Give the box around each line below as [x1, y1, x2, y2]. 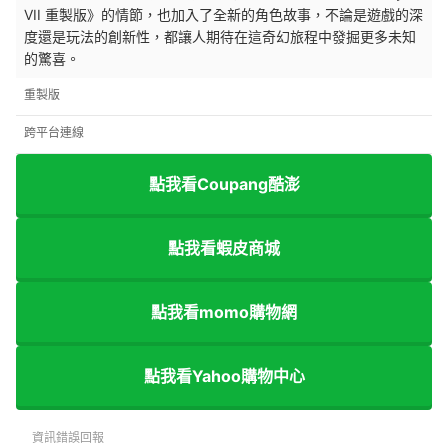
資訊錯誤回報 [32, 430, 104, 446]
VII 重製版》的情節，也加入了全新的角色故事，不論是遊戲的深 [24, 6, 423, 24]
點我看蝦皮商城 [168, 237, 280, 258]
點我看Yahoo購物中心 [143, 365, 305, 386]
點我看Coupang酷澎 [148, 173, 300, 194]
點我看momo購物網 [151, 301, 297, 322]
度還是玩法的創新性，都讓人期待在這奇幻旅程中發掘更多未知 [24, 28, 416, 46]
